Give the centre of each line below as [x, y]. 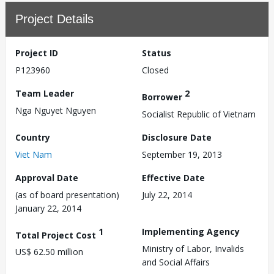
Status [157, 53]
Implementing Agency [191, 231]
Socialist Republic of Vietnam [199, 114]
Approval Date [47, 177]
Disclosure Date [177, 137]
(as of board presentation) [67, 194]
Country [33, 137]
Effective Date [173, 177]
